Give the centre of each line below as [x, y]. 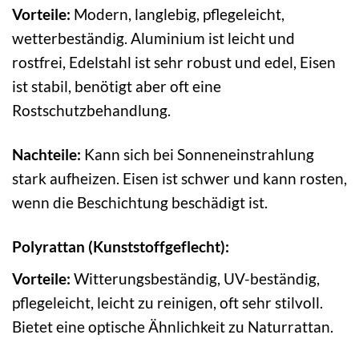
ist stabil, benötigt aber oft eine [117, 87]
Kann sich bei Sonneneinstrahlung [198, 155]
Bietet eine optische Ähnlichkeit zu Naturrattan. [173, 326]
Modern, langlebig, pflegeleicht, [177, 14]
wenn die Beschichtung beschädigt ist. [140, 203]
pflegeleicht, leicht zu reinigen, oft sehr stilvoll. [167, 302]
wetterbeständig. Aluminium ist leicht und [153, 38]
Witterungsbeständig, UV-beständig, [195, 278]
